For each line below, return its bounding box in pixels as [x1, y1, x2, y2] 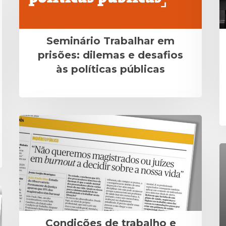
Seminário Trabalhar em [46, 34, 175, 47]
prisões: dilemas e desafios [38, 48, 183, 61]
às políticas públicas [56, 63, 165, 75]
